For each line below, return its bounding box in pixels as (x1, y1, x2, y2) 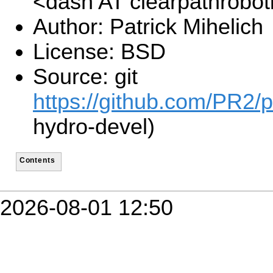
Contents (19, 155, 55, 164)
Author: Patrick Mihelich (33, 15, 263, 40)
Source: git (33, 65, 138, 90)
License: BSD (33, 40, 166, 65)
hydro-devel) (33, 115, 155, 140)
